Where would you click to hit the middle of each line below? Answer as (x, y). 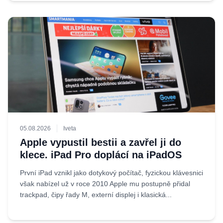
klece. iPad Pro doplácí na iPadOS (101, 155)
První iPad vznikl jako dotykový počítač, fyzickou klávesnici (111, 173)
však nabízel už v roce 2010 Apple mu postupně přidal (105, 184)
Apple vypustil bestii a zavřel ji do (101, 142)
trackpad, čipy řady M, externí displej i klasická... (96, 195)
